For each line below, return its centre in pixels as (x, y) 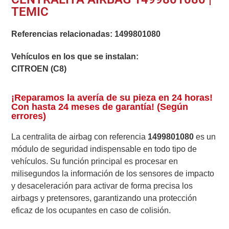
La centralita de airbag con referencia (80, 136)
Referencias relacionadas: (63, 34)
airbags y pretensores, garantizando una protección (104, 198)
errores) (29, 116)
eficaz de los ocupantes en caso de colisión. (91, 210)
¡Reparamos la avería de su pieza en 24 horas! (112, 97)
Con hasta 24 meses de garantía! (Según (100, 107)
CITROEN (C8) (39, 69)
